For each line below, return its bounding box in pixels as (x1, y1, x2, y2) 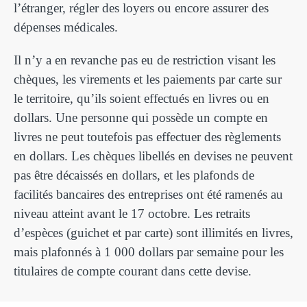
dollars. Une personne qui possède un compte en (14, 110, 268, 125)
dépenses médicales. (14, 20, 118, 34)
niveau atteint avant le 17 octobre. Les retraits (14, 206, 250, 221)
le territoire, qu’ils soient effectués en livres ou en (14, 91, 269, 106)
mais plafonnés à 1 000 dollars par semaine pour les (14, 245, 284, 259)
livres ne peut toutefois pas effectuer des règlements (14, 130, 281, 144)
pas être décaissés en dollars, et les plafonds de (14, 168, 254, 182)
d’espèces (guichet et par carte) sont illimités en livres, (14, 225, 293, 240)
